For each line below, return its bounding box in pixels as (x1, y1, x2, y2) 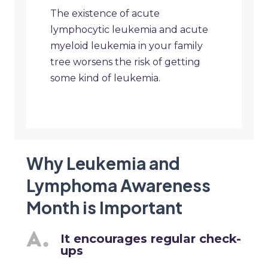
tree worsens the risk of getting (50, 56, 200, 68)
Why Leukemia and (26, 153, 180, 174)
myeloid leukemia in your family (50, 40, 203, 52)
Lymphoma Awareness (26, 175, 211, 196)
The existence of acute (50, 8, 160, 20)
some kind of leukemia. (50, 72, 160, 84)
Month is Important (26, 197, 182, 218)
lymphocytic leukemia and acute (50, 24, 208, 36)
